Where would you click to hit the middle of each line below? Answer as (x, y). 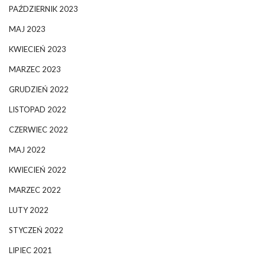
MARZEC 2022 (35, 190)
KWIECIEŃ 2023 (38, 49)
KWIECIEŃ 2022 (38, 169)
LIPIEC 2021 (30, 250)
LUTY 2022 (29, 210)
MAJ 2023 (27, 29)
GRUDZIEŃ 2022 (39, 89)
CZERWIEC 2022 (38, 129)
